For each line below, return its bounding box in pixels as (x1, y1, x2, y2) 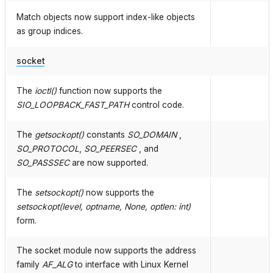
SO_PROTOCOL (16, 144, 79, 154)
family (16, 260, 42, 270)
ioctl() (35, 86, 57, 96)
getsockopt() (35, 130, 84, 140)
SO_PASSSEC (16, 158, 69, 168)
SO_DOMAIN (127, 130, 177, 140)
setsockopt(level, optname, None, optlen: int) (16, 202, 191, 212)
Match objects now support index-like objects (16, 12, 195, 23)
